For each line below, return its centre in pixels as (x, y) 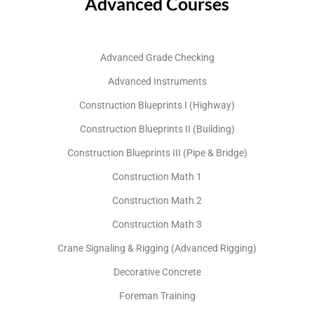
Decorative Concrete (157, 272)
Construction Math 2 (157, 200)
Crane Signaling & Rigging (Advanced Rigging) (157, 248)
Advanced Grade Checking (157, 57)
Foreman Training (157, 295)
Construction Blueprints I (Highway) (157, 105)
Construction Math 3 (157, 224)
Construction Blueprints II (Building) (157, 129)
